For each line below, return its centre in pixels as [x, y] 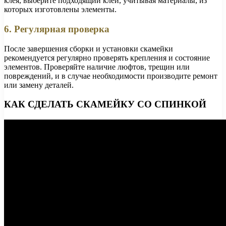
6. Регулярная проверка [57, 29]
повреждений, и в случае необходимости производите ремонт [111, 76]
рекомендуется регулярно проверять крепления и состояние [107, 58]
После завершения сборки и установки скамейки [89, 48]
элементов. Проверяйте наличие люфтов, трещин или [97, 67]
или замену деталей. [39, 85]
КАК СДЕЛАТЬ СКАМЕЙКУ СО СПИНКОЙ [105, 104]
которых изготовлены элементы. [60, 10]
